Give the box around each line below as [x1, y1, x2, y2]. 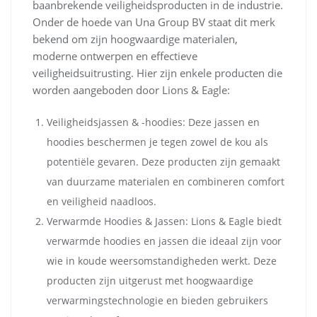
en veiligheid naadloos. [47, 194, 156, 208]
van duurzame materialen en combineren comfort [47, 174, 284, 188]
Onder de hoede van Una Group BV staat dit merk [33, 14, 275, 29]
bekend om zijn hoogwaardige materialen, [33, 31, 238, 46]
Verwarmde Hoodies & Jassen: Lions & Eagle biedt [47, 214, 282, 228]
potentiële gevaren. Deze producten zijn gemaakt [47, 154, 280, 168]
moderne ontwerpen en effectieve [33, 48, 197, 63]
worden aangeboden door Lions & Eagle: [33, 82, 230, 97]
